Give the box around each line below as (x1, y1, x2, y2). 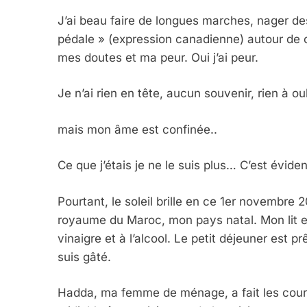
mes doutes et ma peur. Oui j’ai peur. (58, 50, 258, 64)
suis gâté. (58, 249, 111, 264)
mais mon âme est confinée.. (58, 122, 217, 136)
